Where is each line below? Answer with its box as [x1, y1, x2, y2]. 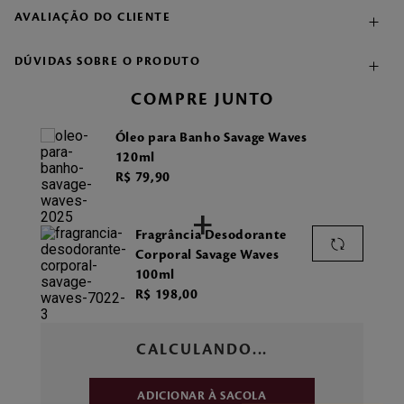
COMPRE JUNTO [130, 90, 274, 108]
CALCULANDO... [135, 342, 269, 358]
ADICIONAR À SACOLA [137, 389, 267, 402]
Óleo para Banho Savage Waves [115, 131, 308, 145]
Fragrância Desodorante [134, 228, 287, 243]
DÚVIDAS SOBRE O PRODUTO [14, 55, 201, 68]
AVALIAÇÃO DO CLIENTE [14, 11, 170, 23]
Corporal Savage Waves [134, 248, 280, 262]
